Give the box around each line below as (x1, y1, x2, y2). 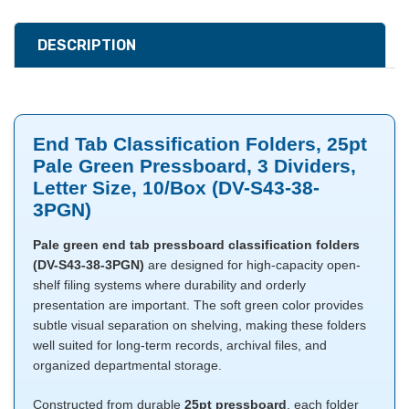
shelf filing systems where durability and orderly (33, 278, 306, 293)
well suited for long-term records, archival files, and (33, 338, 327, 353)
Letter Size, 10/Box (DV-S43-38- (33, 177, 320, 199)
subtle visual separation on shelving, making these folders (33, 318, 366, 333)
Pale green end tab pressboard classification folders (33, 237, 360, 253)
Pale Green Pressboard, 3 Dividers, (33, 155, 356, 177)
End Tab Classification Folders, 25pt (33, 133, 367, 155)
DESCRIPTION (37, 37, 136, 55)
